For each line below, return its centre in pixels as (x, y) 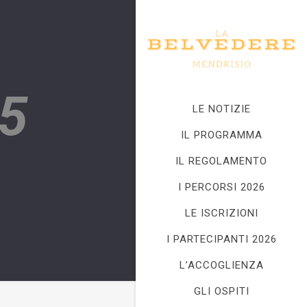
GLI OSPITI (221, 291)
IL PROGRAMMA (221, 135)
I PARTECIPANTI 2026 (221, 239)
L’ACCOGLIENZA (221, 265)
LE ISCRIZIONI (221, 213)
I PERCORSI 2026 (221, 187)
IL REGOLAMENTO (221, 161)
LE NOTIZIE (221, 109)
